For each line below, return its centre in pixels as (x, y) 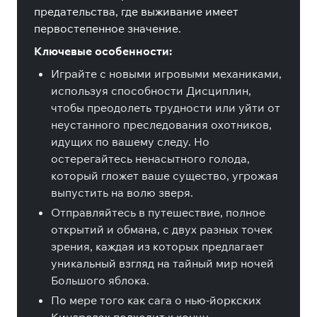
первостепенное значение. (108, 28)
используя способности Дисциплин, (151, 91)
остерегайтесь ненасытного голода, (150, 158)
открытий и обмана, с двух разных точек (162, 229)
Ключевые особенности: (103, 51)
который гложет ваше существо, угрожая (165, 175)
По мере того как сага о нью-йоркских (156, 300)
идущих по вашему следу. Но (130, 142)
